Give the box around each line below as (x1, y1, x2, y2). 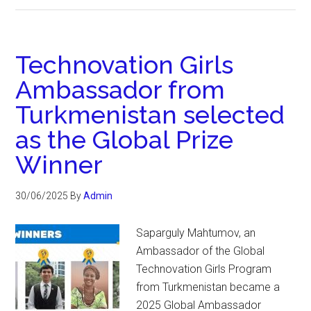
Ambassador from (15, 75, 226, 104)
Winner (15, 150, 103, 179)
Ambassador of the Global (136, 244, 265, 258)
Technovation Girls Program (136, 262, 272, 276)
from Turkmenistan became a (136, 280, 280, 294)
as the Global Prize (15, 125, 234, 154)
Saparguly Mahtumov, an (136, 226, 256, 239)
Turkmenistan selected (15, 100, 285, 129)
